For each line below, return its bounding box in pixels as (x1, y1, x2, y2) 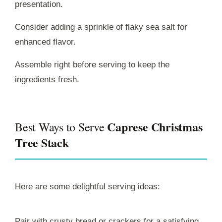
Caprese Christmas (107, 117, 203, 135)
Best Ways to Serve (15, 118, 108, 135)
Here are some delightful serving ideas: (15, 181, 160, 191)
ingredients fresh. (15, 74, 79, 84)
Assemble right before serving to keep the (15, 59, 169, 69)
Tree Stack (15, 133, 69, 151)
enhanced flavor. (15, 37, 76, 47)
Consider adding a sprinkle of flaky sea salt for (15, 22, 187, 32)
